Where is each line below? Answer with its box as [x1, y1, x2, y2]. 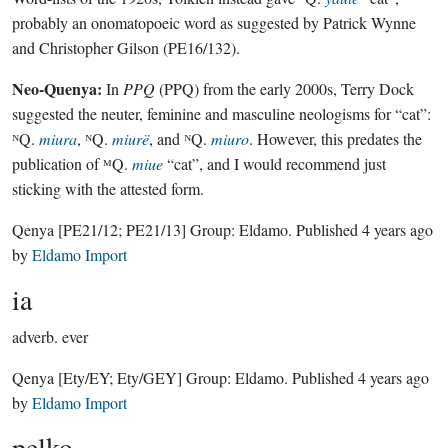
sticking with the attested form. [12, 178, 204, 199]
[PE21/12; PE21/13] [58, 219, 186, 240]
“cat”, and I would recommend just [163, 153, 386, 174]
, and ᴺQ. [149, 128, 211, 149]
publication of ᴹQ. [12, 153, 132, 174]
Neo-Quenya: [12, 77, 102, 100]
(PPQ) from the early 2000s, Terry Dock [155, 78, 414, 99]
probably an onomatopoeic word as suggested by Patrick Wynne [12, 12, 416, 33]
